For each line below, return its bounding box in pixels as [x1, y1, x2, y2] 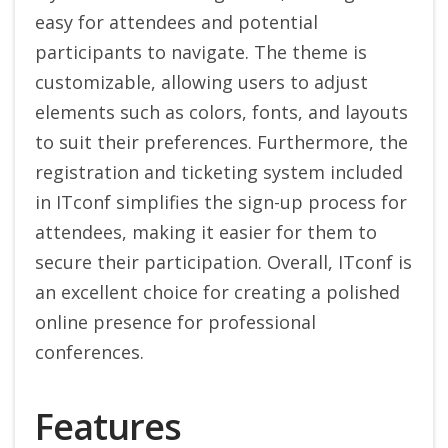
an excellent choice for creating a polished [35, 280, 400, 305]
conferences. [35, 340, 144, 365]
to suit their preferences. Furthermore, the [35, 130, 408, 155]
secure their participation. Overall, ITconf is [35, 250, 412, 275]
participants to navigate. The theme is [35, 40, 367, 65]
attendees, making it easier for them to [35, 220, 377, 245]
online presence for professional [35, 310, 316, 335]
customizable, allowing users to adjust [35, 70, 368, 95]
